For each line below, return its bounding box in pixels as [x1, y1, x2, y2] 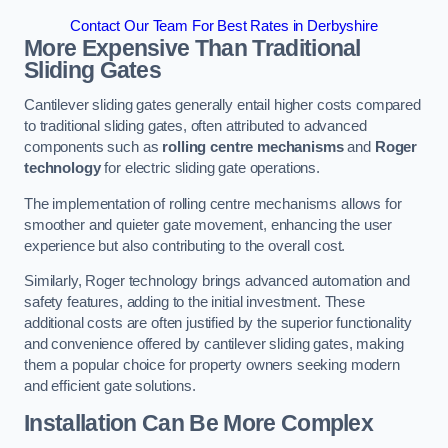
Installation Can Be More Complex [24, 409, 374, 436]
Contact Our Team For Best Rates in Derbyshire [70, 17, 378, 34]
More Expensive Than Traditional [24, 34, 361, 61]
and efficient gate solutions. [24, 378, 196, 395]
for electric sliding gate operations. [100, 160, 321, 177]
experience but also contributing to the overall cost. [24, 237, 346, 254]
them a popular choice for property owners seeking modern [24, 357, 400, 374]
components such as [24, 139, 163, 156]
